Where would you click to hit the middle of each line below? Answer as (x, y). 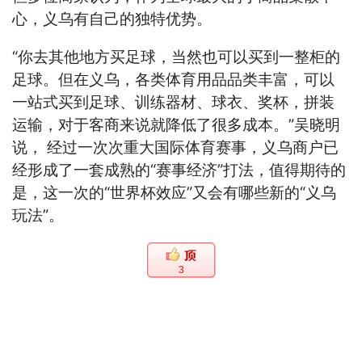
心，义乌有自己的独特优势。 (112, 19)
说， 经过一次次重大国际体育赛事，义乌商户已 (176, 148)
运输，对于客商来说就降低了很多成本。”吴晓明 (177, 125)
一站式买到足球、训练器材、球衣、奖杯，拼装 (174, 103)
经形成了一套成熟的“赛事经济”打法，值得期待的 (179, 170)
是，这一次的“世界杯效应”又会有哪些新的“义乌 (175, 193)
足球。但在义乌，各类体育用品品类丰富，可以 (174, 80)
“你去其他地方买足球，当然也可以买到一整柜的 (177, 57)
